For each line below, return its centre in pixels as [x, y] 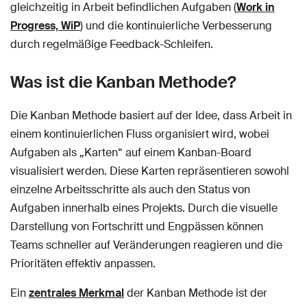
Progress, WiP [45, 25]
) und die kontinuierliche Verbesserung [176, 25]
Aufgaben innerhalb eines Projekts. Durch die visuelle [144, 208]
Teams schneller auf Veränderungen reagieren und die [146, 245]
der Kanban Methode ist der [196, 293]
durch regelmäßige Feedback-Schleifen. [112, 44]
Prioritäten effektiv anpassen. [83, 263]
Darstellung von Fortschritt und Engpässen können [137, 226]
